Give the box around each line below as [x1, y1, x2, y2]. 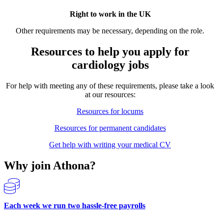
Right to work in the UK [69, 9, 151, 18]
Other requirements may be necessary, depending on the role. [16, 26, 204, 35]
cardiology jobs [71, 58, 149, 71]
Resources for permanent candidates [54, 123, 166, 132]
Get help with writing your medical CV [49, 140, 171, 149]
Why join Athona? [4, 159, 96, 172]
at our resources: [84, 90, 136, 99]
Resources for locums [77, 107, 143, 115]
